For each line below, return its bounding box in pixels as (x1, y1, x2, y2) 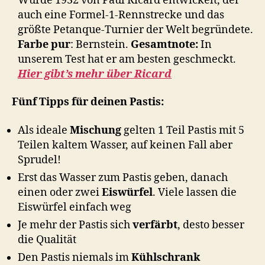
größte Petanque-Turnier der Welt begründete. (18, 22, 253, 37)
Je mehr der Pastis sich (18, 218, 132, 232)
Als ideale (18, 123, 70, 137)
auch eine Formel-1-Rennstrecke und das (18, 8, 224, 22)
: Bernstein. (70, 37, 131, 51)
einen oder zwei (18, 185, 102, 199)
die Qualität (18, 232, 76, 247)
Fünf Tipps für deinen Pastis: (12, 95, 164, 109)
